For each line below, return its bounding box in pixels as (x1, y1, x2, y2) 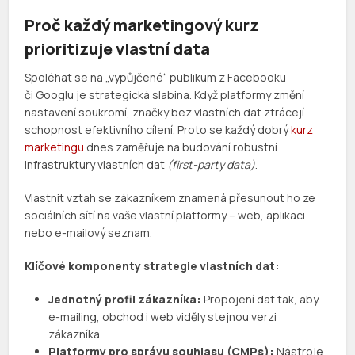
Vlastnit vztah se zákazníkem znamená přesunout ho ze (25, 190, 316, 206)
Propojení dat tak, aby (201, 292, 319, 307)
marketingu (25, 139, 85, 155)
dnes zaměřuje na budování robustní (84, 139, 278, 155)
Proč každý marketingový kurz (25, 14, 260, 36)
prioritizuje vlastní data (25, 38, 211, 60)
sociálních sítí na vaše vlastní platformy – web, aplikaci (25, 208, 306, 223)
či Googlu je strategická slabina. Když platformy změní (25, 87, 305, 103)
